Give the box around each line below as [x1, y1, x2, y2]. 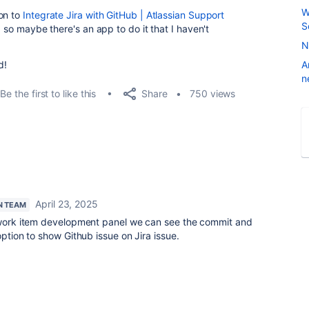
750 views [190, 88, 236, 99]
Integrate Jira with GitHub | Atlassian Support [23, 9, 225, 21]
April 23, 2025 [35, 198, 98, 210]
